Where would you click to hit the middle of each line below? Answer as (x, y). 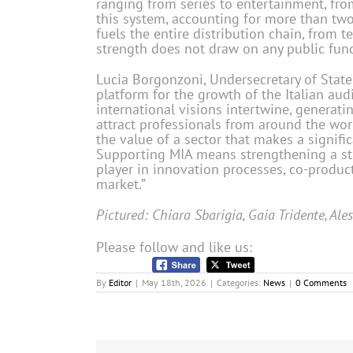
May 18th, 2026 (174, 283)
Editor (120, 283)
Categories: (240, 283)
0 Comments (321, 283)
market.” (121, 184)
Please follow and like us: (174, 247)
